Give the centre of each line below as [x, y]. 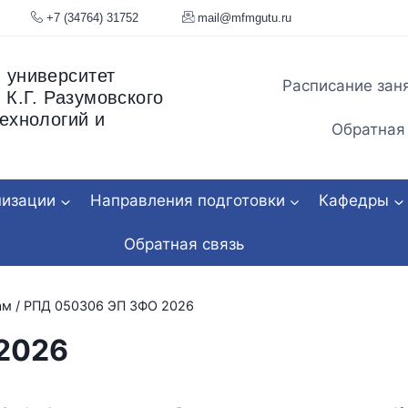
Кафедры [354, 201]
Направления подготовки [187, 201]
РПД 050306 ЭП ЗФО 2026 [108, 305]
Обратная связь [184, 244]
